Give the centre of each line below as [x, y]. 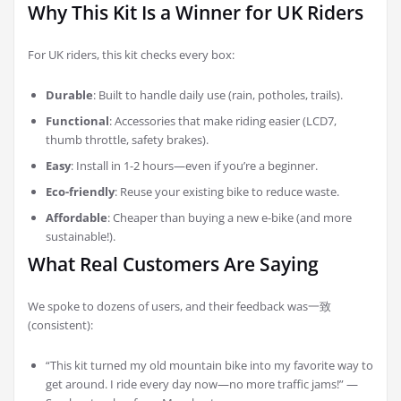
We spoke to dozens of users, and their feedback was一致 [179, 307]
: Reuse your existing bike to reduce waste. [227, 192]
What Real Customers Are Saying [173, 264]
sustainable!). [81, 237]
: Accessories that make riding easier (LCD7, [223, 121]
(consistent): [60, 325]
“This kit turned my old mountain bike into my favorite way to [209, 366]
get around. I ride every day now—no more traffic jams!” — [202, 384]
